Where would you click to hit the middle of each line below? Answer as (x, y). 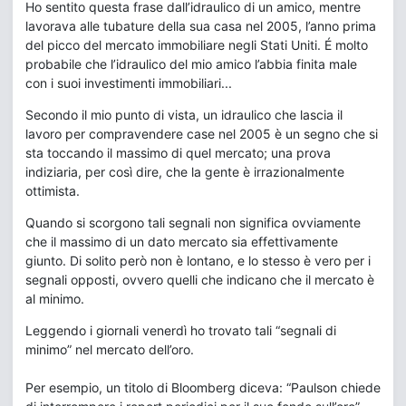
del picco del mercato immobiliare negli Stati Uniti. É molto (197, 45)
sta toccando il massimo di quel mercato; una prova (178, 153)
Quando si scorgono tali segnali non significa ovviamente (193, 222)
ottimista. (53, 191)
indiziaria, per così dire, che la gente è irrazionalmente (185, 172)
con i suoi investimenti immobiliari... (129, 83)
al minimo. (55, 299)
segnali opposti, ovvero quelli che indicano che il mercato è (200, 280)
